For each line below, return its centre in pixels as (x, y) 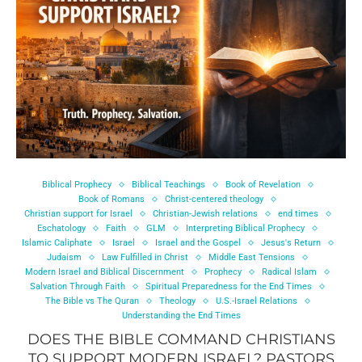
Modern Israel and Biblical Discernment (105, 272)
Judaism (64, 258)
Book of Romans (112, 200)
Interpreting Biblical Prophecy (245, 229)
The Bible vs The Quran (92, 301)
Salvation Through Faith (78, 287)
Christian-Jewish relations (205, 214)
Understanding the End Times (181, 316)
